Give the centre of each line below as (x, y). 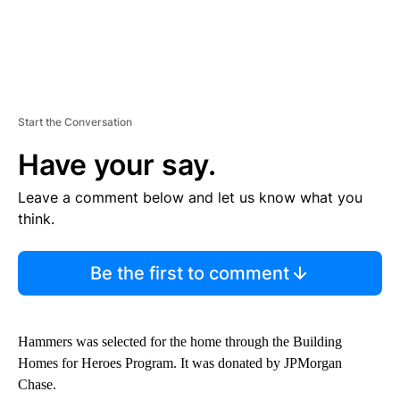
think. (36, 218)
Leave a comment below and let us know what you (190, 197)
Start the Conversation (75, 121)
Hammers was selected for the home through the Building (180, 341)
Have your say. (117, 164)
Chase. (37, 384)
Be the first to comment (189, 273)
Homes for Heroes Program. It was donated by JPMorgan (180, 362)
